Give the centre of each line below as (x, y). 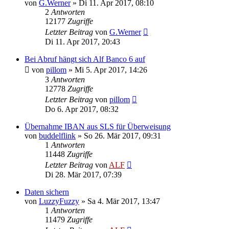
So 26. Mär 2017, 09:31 (122, 135)
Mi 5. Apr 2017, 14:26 (111, 70)
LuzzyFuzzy (59, 201)
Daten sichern (47, 192)
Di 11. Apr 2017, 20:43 (83, 41)
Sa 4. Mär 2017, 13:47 (124, 201)
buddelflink (57, 135)
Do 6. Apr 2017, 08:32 (82, 109)
